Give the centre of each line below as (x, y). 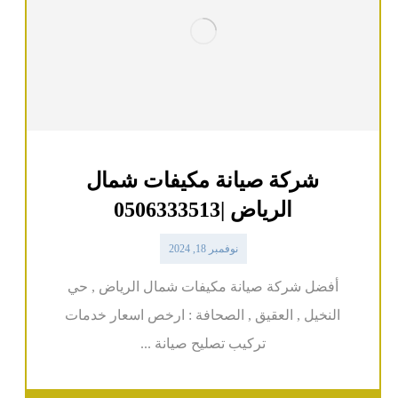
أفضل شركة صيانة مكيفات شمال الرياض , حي (203, 287)
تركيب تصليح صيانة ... (203, 344)
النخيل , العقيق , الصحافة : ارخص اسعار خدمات (203, 315)
